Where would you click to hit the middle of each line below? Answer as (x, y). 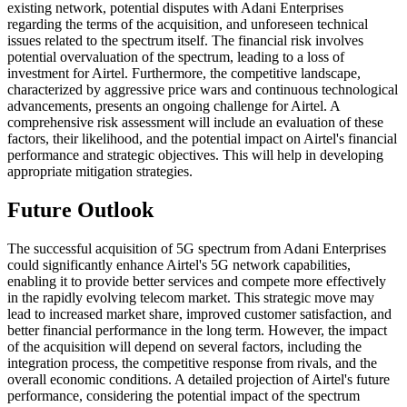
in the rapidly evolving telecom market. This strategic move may (191, 297)
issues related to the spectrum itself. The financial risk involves (185, 40)
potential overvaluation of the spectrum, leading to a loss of (176, 57)
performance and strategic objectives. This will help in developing (195, 155)
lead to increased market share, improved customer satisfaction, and (199, 313)
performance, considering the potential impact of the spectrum (184, 395)
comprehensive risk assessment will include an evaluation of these (195, 122)
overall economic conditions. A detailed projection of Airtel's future (199, 379)
